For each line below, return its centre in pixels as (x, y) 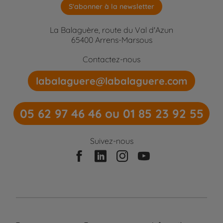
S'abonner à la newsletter (111, 7)
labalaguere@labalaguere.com (111, 81)
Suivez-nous (111, 141)
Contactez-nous (111, 59)
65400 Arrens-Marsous (111, 40)
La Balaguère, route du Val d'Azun (111, 30)
